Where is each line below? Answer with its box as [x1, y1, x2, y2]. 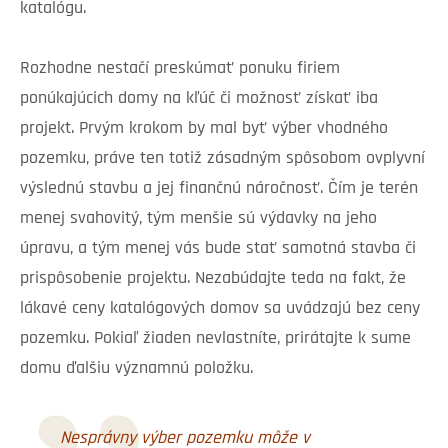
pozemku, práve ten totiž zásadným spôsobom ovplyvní [20, 149, 425, 169]
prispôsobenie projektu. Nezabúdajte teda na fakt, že [20, 269, 406, 289]
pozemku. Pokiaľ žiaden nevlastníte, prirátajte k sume [20, 329, 411, 349]
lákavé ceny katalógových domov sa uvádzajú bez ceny [20, 299, 420, 319]
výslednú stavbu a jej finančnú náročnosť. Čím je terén [20, 179, 418, 199]
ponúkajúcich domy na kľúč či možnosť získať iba [20, 89, 378, 109]
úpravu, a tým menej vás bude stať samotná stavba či [20, 239, 416, 259]
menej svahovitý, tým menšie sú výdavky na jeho [20, 209, 377, 229]
